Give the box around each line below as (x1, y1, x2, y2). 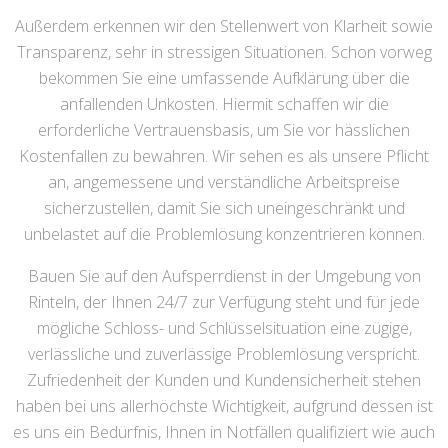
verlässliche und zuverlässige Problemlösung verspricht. (28, 343, 420, 366)
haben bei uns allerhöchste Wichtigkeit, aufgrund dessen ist (15, 395, 433, 418)
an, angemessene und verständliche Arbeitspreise (48, 171, 400, 194)
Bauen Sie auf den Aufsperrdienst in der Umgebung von (27, 265, 421, 288)
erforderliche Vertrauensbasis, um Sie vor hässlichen (38, 119, 410, 142)
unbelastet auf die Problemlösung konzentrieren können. (23, 223, 425, 246)
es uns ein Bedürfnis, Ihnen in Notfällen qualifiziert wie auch (13, 421, 435, 444)
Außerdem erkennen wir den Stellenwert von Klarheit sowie (15, 15, 433, 38)
